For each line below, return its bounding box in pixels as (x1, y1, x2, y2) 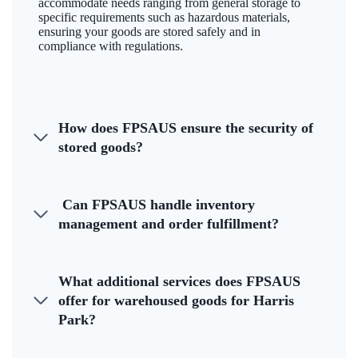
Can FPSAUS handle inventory (58, 197, 255, 213)
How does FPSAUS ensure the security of (58, 120, 313, 137)
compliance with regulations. (38, 39, 183, 54)
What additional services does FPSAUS (58, 273, 300, 290)
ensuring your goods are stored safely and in (38, 25, 261, 39)
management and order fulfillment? (58, 216, 279, 233)
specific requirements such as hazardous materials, (38, 10, 290, 25)
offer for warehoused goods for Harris (58, 292, 294, 309)
